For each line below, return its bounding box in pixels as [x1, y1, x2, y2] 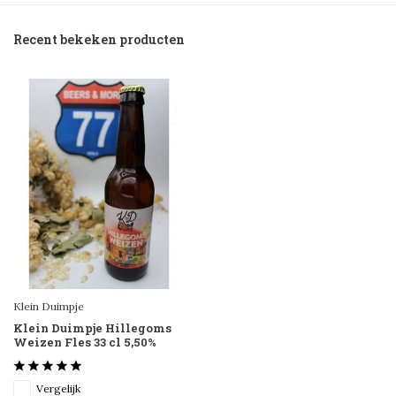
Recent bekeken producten [13, 31, 185, 48]
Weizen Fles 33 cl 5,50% [13, 334, 156, 351]
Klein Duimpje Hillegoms [13, 320, 171, 337]
